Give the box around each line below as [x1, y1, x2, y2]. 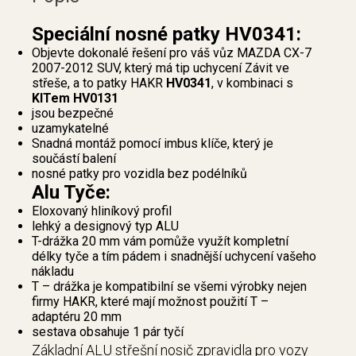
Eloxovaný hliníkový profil [32, 203, 172, 219]
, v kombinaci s [211, 75, 293, 91]
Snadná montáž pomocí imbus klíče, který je [32, 136, 273, 152]
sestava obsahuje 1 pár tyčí [32, 324, 184, 340]
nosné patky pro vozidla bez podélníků [32, 166, 247, 182]
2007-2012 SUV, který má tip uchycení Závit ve [32, 60, 289, 76]
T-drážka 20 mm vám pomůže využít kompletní [32, 234, 288, 250]
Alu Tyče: [32, 181, 110, 204]
